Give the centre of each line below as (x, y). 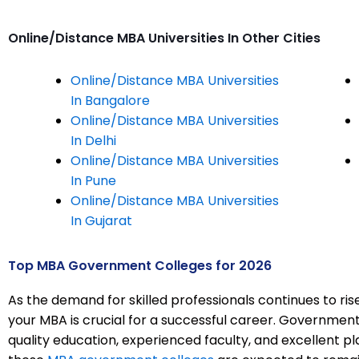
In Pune (93, 181)
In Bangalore (110, 101)
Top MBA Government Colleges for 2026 (140, 266)
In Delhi (93, 141)
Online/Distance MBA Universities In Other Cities (164, 38)
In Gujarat (101, 221)
